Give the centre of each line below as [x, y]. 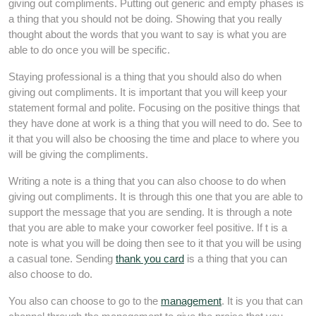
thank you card [150, 259]
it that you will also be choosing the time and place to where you [154, 139]
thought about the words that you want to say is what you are [147, 34]
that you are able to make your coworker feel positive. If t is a [148, 227]
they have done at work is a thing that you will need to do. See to [155, 123]
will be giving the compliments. [78, 154]
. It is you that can [262, 301]
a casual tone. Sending [62, 259]
